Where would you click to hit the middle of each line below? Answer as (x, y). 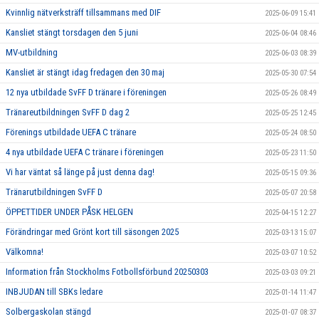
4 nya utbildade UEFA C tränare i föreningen (85, 152)
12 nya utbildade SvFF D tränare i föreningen (86, 93)
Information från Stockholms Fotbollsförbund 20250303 (107, 272)
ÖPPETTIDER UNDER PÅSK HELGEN (69, 212)
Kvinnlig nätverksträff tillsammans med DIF (83, 13)
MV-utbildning (32, 53)
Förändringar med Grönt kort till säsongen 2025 (92, 232)
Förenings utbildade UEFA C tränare (71, 132)
